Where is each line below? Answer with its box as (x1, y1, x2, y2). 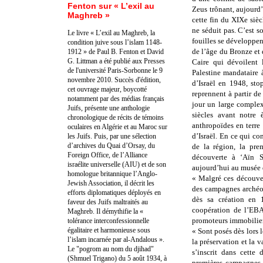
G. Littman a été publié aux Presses (68, 56, 165, 65)
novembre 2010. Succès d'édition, (68, 75, 161, 84)
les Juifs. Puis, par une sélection (68, 131, 156, 140)
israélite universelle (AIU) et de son (68, 160, 166, 168)
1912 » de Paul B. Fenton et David (68, 47, 164, 56)
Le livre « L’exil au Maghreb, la (68, 28, 155, 37)
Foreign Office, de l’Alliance (68, 150, 147, 159)
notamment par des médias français (68, 94, 164, 103)
